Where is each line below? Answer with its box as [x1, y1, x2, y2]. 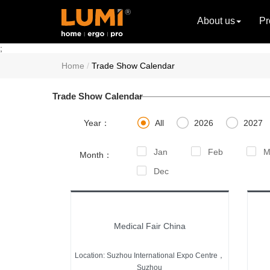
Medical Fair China [113, 221, 186, 231]
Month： [80, 150, 112, 160]
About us [197, 16, 235, 26]
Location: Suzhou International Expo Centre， [74, 251, 225, 260]
